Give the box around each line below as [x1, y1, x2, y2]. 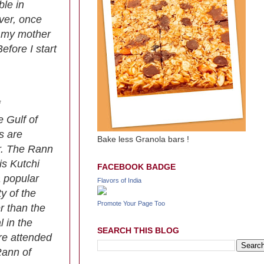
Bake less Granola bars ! [97, 134, 189, 144]
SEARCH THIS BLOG [97, 226, 179, 236]
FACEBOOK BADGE [97, 162, 176, 171]
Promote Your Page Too [97, 200, 165, 207]
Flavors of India [97, 177, 141, 184]
